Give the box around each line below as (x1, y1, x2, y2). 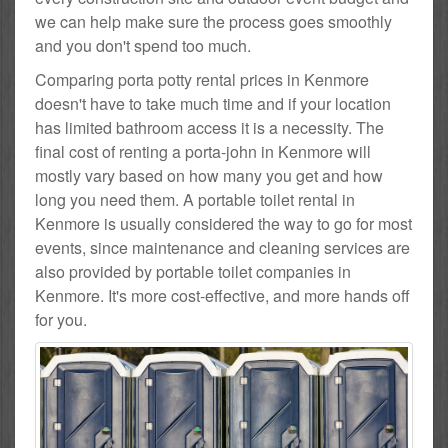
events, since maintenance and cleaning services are (35, 235, 410, 259)
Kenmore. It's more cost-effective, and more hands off (35, 283, 410, 307)
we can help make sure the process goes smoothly (35, 9, 392, 33)
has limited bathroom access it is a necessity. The (35, 115, 384, 139)
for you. (35, 307, 87, 331)
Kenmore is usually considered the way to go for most (35, 211, 412, 235)
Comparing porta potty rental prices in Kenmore (35, 67, 369, 91)
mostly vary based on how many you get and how (35, 163, 383, 187)
